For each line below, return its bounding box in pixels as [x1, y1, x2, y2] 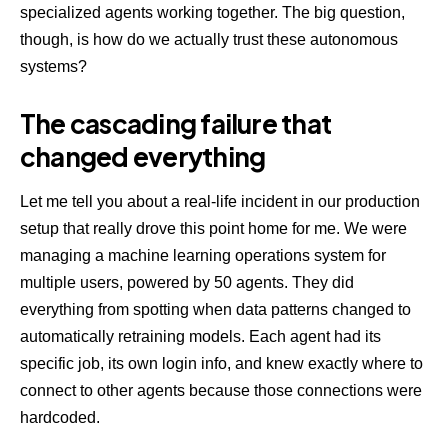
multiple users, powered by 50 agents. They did [20, 274, 354, 292]
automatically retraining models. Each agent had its [20, 328, 381, 346]
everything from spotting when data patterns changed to [20, 301, 411, 319]
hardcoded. [20, 409, 100, 427]
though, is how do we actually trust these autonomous [20, 30, 398, 48]
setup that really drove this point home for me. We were [20, 220, 407, 238]
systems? [20, 57, 87, 75]
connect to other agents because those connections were [20, 382, 422, 400]
